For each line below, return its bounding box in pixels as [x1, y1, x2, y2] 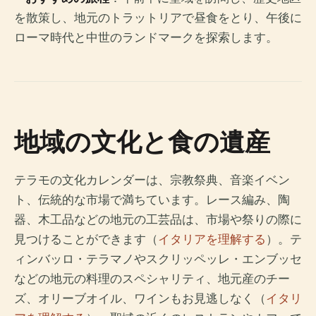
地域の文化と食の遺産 [14, 124, 270, 159]
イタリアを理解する [158, 232, 266, 247]
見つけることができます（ [14, 232, 158, 247]
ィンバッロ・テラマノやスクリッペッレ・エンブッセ [14, 252, 302, 267]
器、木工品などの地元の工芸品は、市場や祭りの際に [14, 212, 302, 227]
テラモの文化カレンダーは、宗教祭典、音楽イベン [14, 173, 290, 188]
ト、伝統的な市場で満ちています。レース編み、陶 [14, 193, 290, 207]
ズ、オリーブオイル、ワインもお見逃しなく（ [14, 291, 266, 306]
